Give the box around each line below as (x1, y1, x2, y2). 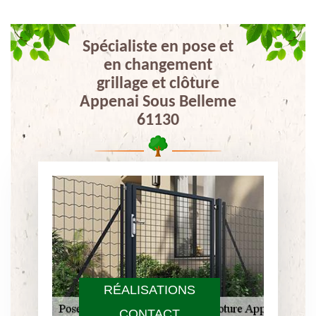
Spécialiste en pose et (82, 39, 233, 56)
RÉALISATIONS (104, 283, 195, 297)
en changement (103, 57, 212, 74)
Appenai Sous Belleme (79, 94, 236, 111)
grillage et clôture (96, 75, 219, 92)
